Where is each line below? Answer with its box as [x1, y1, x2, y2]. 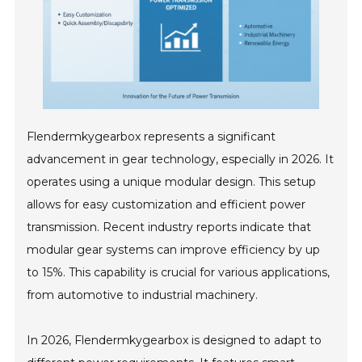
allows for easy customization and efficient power [27, 197, 306, 213]
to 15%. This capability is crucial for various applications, [27, 265, 330, 280]
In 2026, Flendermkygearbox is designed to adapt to [27, 333, 322, 348]
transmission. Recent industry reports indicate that [27, 220, 312, 235]
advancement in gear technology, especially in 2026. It [27, 152, 335, 167]
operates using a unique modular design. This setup [27, 175, 317, 190]
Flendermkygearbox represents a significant [27, 129, 276, 145]
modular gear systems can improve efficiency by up [27, 242, 321, 258]
